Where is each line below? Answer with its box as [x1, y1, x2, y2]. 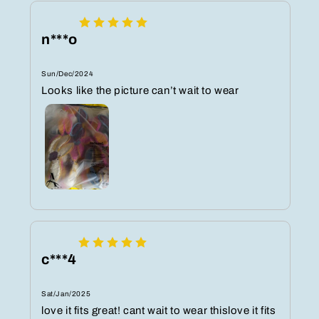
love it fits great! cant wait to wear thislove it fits [41, 305, 276, 317]
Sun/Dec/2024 [41, 70, 94, 78]
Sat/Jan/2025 [41, 290, 91, 298]
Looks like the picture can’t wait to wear [41, 85, 239, 97]
